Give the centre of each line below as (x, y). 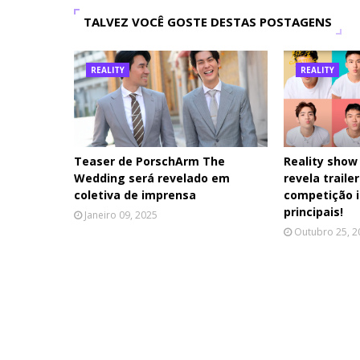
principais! (314, 212)
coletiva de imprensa (135, 195)
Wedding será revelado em (152, 178)
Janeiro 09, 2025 (121, 215)
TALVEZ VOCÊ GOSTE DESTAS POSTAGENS (208, 22)
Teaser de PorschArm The (149, 161)
